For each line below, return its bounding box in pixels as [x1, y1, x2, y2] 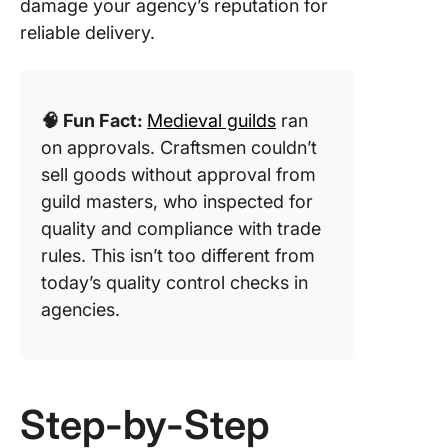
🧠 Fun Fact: [41, 110, 147, 131]
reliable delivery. [20, 22, 155, 43]
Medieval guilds [147, 110, 276, 131]
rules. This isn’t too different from [41, 245, 315, 266]
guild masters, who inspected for [41, 191, 313, 212]
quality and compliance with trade [41, 218, 321, 239]
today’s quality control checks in [41, 272, 308, 293]
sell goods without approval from [41, 164, 316, 185]
